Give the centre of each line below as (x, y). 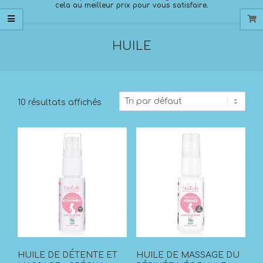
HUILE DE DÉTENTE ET (68, 255)
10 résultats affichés (60, 103)
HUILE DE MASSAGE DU (188, 255)
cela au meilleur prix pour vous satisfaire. (131, 5)
